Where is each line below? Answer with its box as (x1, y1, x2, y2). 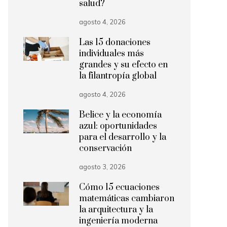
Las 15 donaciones (79, 37, 150, 48)
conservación (79, 143, 132, 154)
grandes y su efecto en (79, 59, 168, 70)
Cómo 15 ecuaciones (79, 182, 160, 193)
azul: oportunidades (79, 121, 157, 132)
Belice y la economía (79, 109, 162, 121)
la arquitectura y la (79, 204, 153, 215)
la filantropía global (79, 70, 157, 82)
